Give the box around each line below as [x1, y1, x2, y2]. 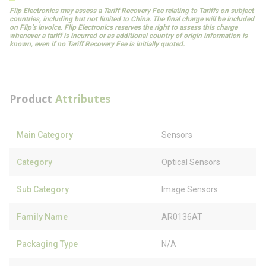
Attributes [55, 91, 110, 106]
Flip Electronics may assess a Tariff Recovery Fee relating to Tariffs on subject [9, 7, 254, 15]
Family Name [17, 212, 68, 221]
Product [9, 91, 55, 106]
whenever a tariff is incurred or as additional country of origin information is [9, 31, 248, 40]
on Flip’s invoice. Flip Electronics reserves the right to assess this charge [9, 23, 237, 31]
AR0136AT [161, 212, 202, 221]
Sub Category [17, 185, 69, 194]
